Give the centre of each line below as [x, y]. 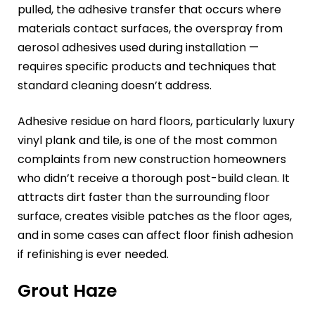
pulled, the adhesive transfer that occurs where [149, 10]
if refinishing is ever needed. [93, 255]
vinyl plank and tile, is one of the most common [147, 141]
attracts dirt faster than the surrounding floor [144, 198]
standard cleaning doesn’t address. [115, 86]
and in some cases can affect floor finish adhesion [155, 236]
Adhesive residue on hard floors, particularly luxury [156, 122]
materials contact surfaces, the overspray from [150, 29]
